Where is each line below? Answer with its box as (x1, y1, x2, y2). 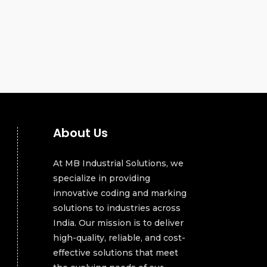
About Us (53, 125, 108, 142)
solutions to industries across (53, 203, 181, 214)
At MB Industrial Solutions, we (53, 158, 184, 169)
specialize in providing (53, 173, 151, 184)
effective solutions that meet (53, 247, 179, 259)
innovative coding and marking (53, 188, 187, 199)
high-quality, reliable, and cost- (53, 232, 186, 244)
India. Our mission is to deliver (53, 218, 184, 229)
